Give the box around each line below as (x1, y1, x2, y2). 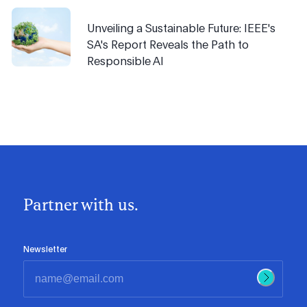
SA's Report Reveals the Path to (87, 36, 249, 52)
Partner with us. (23, 195, 139, 215)
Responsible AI (87, 53, 164, 69)
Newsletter (23, 243, 68, 255)
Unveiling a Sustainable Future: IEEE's (87, 20, 276, 36)
